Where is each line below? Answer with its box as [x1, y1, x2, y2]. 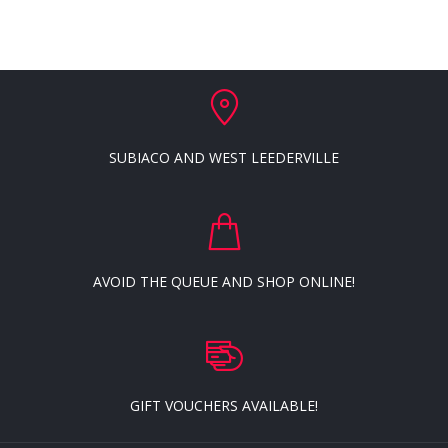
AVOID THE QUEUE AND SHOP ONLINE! [93, 271, 355, 291]
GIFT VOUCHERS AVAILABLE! [130, 395, 318, 415]
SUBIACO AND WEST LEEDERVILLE [109, 147, 339, 167]
